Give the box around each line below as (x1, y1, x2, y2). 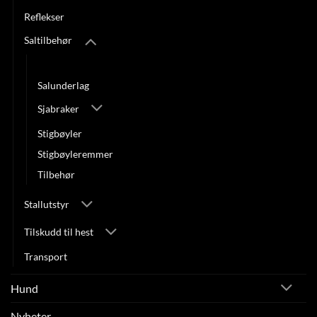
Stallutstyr (24, 198, 69, 211)
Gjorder (38, 59, 72, 71)
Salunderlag (38, 79, 89, 92)
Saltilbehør (24, 33, 72, 46)
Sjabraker (38, 102, 79, 115)
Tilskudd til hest (24, 226, 93, 238)
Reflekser (24, 11, 64, 23)
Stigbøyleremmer (38, 147, 113, 160)
